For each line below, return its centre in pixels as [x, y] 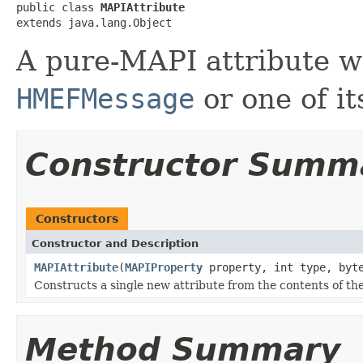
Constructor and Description [115, 243]
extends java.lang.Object [94, 22]
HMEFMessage [105, 98]
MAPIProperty [164, 267]
